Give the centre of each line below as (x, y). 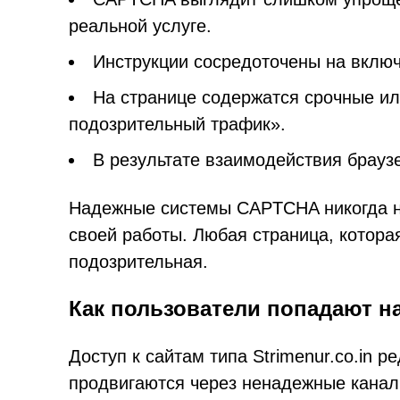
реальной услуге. (140, 26)
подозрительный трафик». (177, 124)
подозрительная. (138, 262)
